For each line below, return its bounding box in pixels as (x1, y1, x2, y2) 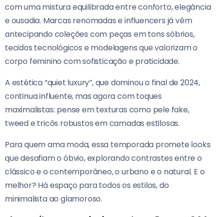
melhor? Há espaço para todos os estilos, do (5, 180, 169, 191)
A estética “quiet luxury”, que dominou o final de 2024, (5, 77, 200, 89)
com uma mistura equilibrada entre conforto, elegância (5, 1, 211, 13)
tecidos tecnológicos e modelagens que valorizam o (5, 42, 198, 54)
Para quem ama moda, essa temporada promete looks (5, 139, 211, 151)
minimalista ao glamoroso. (5, 193, 103, 205)
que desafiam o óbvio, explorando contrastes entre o (5, 153, 202, 164)
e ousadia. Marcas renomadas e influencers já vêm (5, 15, 192, 27)
